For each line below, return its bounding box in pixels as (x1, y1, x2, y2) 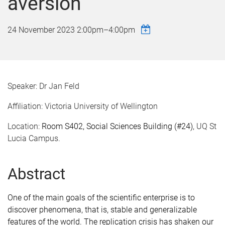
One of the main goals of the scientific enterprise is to (8, 193, 195, 202)
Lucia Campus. (8, 134, 60, 143)
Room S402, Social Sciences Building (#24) (42, 122, 193, 131)
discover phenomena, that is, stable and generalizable (8, 205, 197, 214)
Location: (8, 122, 42, 131)
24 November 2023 (8, 25, 77, 35)
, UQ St (193, 122, 216, 131)
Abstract (8, 165, 65, 183)
